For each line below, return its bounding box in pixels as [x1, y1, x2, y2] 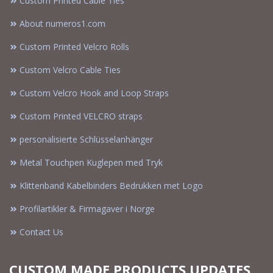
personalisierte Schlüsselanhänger [19, 133, 153, 145]
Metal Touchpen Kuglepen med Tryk [19, 156, 163, 168]
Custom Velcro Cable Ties [19, 63, 121, 76]
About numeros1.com [19, 17, 105, 29]
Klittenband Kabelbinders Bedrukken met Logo [19, 179, 203, 191]
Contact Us [19, 225, 63, 238]
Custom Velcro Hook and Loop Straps [19, 87, 169, 99]
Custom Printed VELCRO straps [19, 110, 143, 122]
